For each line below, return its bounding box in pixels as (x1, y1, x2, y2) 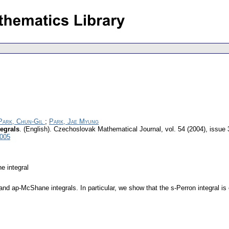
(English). (24, 125, 52, 133)
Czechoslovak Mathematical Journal (54, 125, 161, 133)
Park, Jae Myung (49, 118, 99, 126)
